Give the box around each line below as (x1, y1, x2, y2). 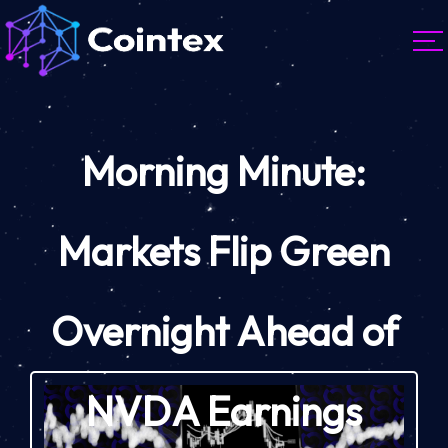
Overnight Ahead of (50, 306, 398, 357)
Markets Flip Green (58, 226, 390, 277)
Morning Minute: (82, 146, 366, 197)
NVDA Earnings (86, 386, 362, 437)
